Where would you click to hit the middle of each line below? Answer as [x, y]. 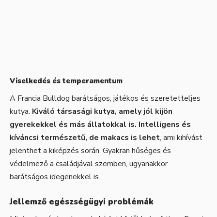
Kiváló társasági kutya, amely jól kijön [101, 112]
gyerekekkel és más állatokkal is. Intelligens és [100, 125]
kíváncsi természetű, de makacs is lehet [85, 138]
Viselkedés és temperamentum [66, 81]
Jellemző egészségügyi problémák [82, 201]
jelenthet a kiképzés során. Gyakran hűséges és [90, 151]
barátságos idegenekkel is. [55, 177]
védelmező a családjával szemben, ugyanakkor [89, 164]
